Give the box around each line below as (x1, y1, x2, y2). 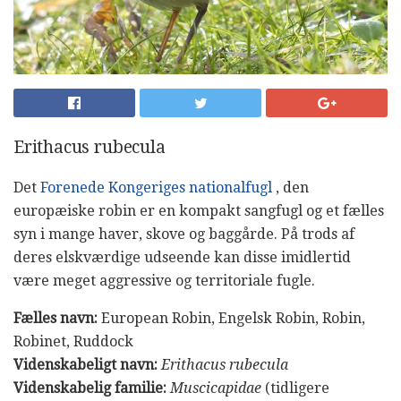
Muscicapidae (170, 379, 261, 397)
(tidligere (261, 379, 329, 397)
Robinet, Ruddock (13, 332, 133, 350)
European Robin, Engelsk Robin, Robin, (98, 309, 365, 327)
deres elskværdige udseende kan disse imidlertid (13, 248, 351, 266)
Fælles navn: (13, 309, 98, 327)
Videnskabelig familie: (13, 379, 166, 397)
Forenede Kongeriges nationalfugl (40, 178, 272, 196)
